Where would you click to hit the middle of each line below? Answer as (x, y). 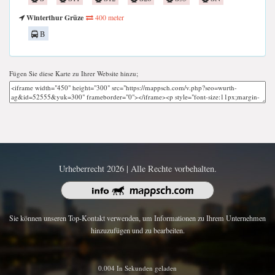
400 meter (109, 17)
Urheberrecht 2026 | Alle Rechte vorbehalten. (137, 168)
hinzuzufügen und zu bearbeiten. (137, 230)
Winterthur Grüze (54, 17)
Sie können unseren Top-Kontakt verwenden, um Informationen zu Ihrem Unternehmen (137, 218)
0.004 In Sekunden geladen (137, 268)
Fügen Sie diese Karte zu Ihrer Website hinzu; (74, 73)
